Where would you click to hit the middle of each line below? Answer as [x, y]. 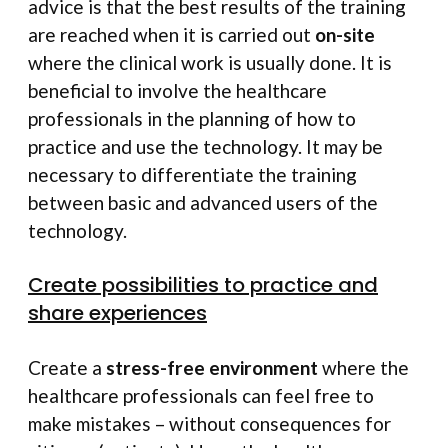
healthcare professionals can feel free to [201, 395]
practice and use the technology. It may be [205, 146]
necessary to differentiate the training [192, 174]
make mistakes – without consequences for [209, 423]
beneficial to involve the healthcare [177, 90]
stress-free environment [212, 367]
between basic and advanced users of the [203, 202]
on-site [345, 34]
